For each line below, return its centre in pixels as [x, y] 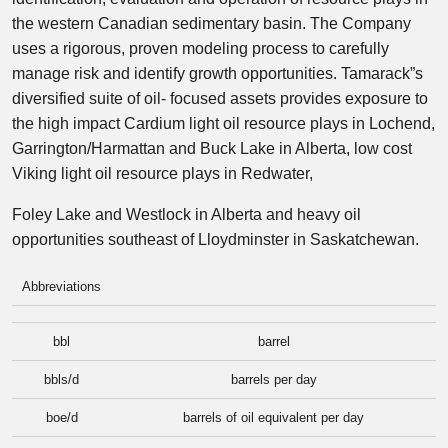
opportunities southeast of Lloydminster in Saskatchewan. [215, 239]
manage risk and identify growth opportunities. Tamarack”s [217, 73]
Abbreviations [61, 286]
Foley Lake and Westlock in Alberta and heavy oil [186, 214]
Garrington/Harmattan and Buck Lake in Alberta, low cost [212, 148]
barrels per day [273, 379]
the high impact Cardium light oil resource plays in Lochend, [223, 123]
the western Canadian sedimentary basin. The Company [211, 23]
